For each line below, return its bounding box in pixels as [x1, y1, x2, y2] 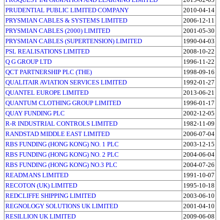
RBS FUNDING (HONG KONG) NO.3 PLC [5, 161, 117, 168]
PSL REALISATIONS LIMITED [5, 47, 89, 55]
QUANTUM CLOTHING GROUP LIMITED [5, 99, 121, 107]
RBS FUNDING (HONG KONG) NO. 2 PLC [5, 150, 119, 158]
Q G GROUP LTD [5, 57, 52, 65]
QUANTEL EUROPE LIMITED [5, 88, 88, 96]
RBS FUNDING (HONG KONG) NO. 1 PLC [5, 140, 119, 148]
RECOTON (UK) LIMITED [5, 181, 77, 189]
